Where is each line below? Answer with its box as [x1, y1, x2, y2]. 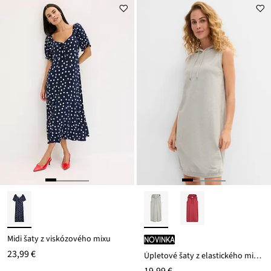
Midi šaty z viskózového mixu [7, 233, 111, 246]
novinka [144, 235, 175, 245]
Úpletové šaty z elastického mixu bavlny [253, 250, 261, 263]
